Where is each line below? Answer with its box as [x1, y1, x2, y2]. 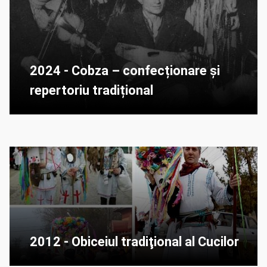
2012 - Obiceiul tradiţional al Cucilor [30, 234, 239, 249]
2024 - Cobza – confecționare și [30, 63, 220, 78]
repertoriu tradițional [30, 83, 153, 98]
